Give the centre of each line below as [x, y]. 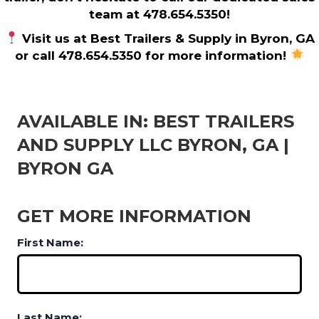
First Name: [50, 242]
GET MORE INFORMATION [134, 216]
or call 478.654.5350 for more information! [153, 55]
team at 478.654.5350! [159, 14]
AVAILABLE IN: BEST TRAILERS [156, 121]
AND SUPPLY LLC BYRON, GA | [153, 145]
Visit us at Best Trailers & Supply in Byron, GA [166, 38]
